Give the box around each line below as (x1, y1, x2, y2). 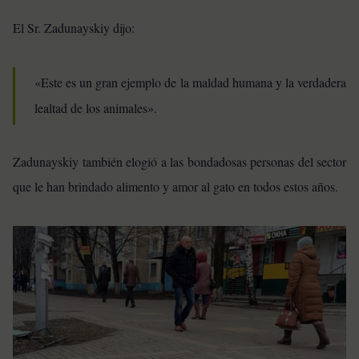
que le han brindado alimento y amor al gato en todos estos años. (13, 177, 345, 195)
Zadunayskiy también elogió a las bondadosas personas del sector (13, 152, 346, 170)
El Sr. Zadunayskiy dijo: (13, 18, 135, 36)
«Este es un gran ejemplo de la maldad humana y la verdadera (34, 73, 346, 91)
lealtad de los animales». (34, 99, 157, 116)
